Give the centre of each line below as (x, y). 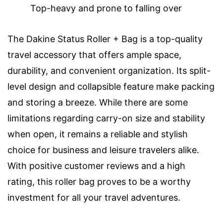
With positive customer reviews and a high (96, 166)
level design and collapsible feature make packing (111, 87)
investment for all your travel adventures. (94, 198)
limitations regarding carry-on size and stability (106, 118)
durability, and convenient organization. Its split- (109, 71)
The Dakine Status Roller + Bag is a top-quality (105, 39)
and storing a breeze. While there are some (98, 103)
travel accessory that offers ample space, (94, 55)
